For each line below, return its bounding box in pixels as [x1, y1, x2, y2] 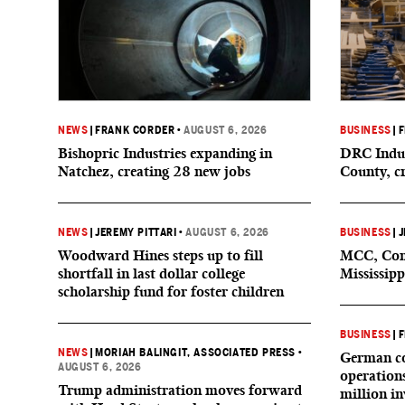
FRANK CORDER [95, 124, 175, 137]
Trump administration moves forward [58, 381, 302, 399]
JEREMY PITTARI [95, 226, 177, 239]
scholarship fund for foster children [58, 283, 284, 300]
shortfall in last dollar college [58, 265, 245, 282]
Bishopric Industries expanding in [58, 145, 272, 162]
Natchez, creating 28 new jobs [58, 163, 250, 180]
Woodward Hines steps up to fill [58, 247, 263, 264]
